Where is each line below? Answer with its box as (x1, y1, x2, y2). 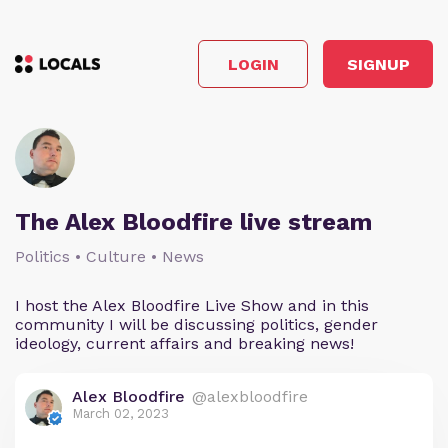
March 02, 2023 (72, 406, 169, 421)
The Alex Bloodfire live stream (15, 208, 372, 236)
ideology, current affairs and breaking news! (15, 334, 354, 353)
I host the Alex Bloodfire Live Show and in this (15, 296, 369, 315)
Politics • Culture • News (15, 247, 204, 266)
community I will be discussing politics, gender (15, 315, 378, 334)
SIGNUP (346, 54, 410, 74)
